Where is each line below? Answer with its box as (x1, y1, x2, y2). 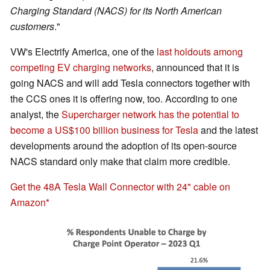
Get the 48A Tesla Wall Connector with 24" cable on (10, 180, 230, 194)
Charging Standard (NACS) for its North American (10, 4, 222, 18)
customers (10, 19, 54, 34)
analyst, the (10, 107, 61, 122)
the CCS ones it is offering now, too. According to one (10, 92, 237, 106)
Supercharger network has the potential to (61, 107, 239, 122)
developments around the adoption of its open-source (10, 139, 237, 153)
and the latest (198, 123, 258, 137)
